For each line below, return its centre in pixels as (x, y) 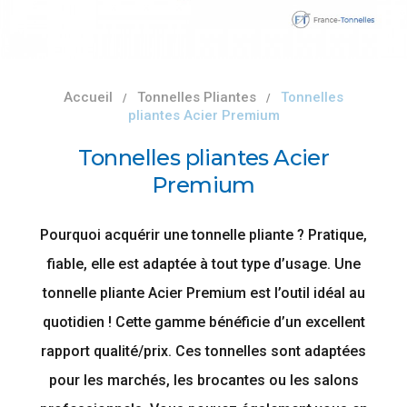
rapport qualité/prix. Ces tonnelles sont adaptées (203, 351)
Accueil (88, 97)
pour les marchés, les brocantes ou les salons (203, 380)
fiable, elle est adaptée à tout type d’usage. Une (203, 264)
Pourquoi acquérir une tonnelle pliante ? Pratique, (203, 235)
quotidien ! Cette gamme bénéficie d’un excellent (203, 322)
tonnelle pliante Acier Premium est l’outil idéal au (203, 293)
